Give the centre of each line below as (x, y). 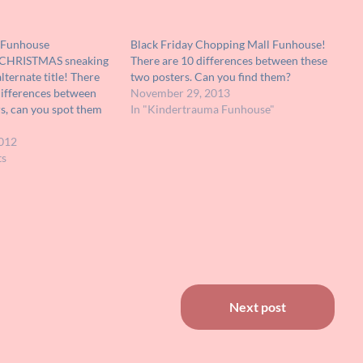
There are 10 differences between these (229, 61)
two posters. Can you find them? (211, 77)
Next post (257, 307)
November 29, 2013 (181, 93)
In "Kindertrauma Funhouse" (203, 109)
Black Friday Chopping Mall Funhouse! (228, 45)
